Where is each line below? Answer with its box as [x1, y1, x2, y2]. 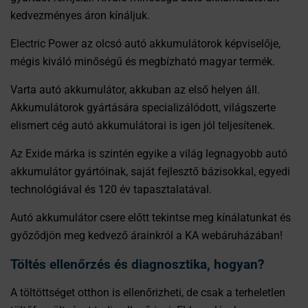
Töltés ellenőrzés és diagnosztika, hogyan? [10, 256, 264, 273]
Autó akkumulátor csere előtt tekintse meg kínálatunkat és [10, 211, 291, 225]
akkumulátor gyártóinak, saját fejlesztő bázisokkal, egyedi [10, 165, 290, 179]
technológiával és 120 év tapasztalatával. [10, 183, 212, 197]
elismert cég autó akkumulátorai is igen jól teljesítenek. [10, 119, 275, 133]
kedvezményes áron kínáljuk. [10, 9, 150, 23]
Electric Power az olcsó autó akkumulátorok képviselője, [10, 37, 280, 51]
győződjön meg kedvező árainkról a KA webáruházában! [10, 229, 283, 243]
